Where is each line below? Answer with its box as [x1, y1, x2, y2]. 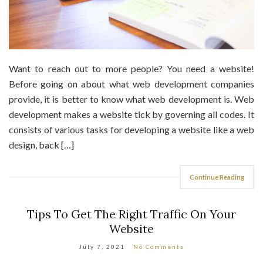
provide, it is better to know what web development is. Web [9, 93, 254, 105]
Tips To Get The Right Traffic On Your [27, 207, 236, 222]
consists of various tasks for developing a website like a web [9, 124, 254, 136]
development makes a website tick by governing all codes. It [9, 109, 254, 120]
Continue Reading [190, 173, 244, 181]
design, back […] [9, 139, 74, 151]
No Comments [133, 243, 184, 251]
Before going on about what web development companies [9, 78, 254, 90]
